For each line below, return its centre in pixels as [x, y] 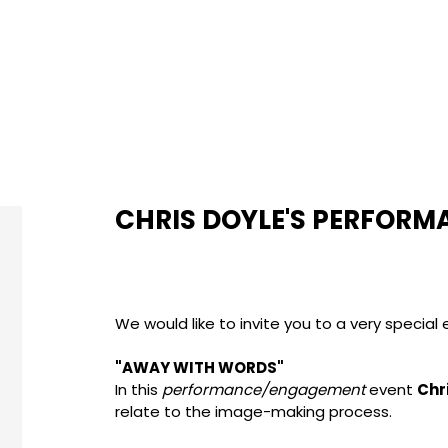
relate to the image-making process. [253, 411]
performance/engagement [263, 389]
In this [138, 389]
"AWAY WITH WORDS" [199, 367]
